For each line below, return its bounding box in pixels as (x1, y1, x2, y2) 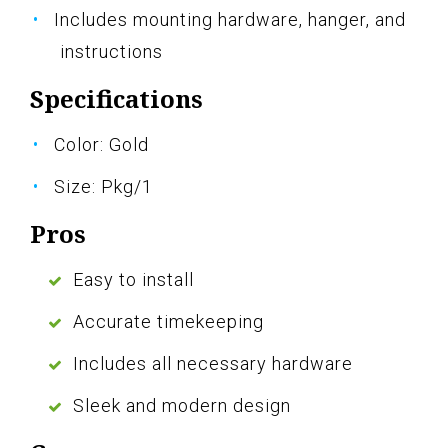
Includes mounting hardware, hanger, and (54, 8, 406, 30)
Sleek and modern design (73, 394, 291, 416)
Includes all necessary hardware (73, 352, 353, 374)
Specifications (30, 81, 203, 115)
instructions (60, 40, 163, 62)
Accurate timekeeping (73, 310, 264, 332)
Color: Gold (54, 133, 149, 155)
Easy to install (73, 268, 194, 290)
